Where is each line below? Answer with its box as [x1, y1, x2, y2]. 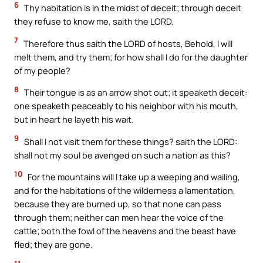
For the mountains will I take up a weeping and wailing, [26, 171, 240, 183]
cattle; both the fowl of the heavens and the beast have [14, 225, 236, 237]
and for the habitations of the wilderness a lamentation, [14, 184, 235, 197]
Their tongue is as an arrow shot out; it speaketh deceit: [22, 86, 247, 99]
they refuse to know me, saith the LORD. [14, 15, 174, 28]
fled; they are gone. [14, 238, 93, 251]
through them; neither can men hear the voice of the [14, 211, 224, 224]
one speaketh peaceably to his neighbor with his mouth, [14, 100, 238, 112]
